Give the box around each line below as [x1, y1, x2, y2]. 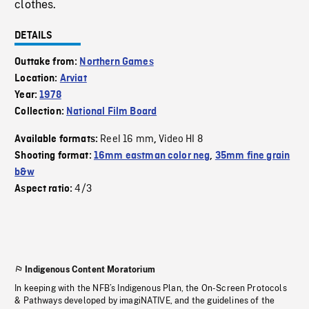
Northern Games [79, 57, 154, 68]
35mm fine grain [215, 150, 290, 161]
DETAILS [14, 30, 53, 41]
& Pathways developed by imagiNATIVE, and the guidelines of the [14, 296, 275, 306]
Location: [14, 73, 60, 84]
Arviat [59, 73, 87, 84]
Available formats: [14, 134, 101, 145]
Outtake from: [14, 57, 80, 68]
